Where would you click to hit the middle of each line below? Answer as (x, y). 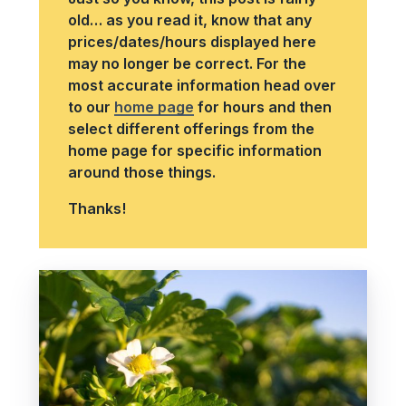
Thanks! (97, 208)
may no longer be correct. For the (187, 63)
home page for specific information (194, 150)
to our (91, 107)
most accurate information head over (202, 85)
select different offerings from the (191, 129)
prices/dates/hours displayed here (192, 42)
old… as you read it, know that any (189, 20)
